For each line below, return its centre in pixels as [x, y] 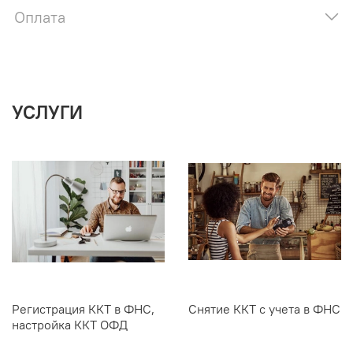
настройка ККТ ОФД [70, 324]
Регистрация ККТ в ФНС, [83, 308]
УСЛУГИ [47, 111]
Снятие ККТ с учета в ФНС [264, 308]
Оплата [40, 17]
